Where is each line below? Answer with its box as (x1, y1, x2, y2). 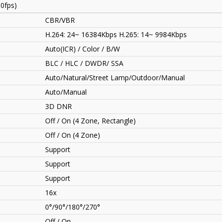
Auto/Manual (45, 87, 87, 97)
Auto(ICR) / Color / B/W (45, 44, 120, 54)
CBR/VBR (45, 15, 75, 25)
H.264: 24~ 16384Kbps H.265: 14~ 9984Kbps (45, 30, 187, 40)
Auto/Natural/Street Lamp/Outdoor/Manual (45, 73, 185, 83)
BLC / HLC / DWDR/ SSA (45, 58, 123, 68)
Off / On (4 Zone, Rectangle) (45, 116, 136, 126)
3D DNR (45, 102, 72, 111)
